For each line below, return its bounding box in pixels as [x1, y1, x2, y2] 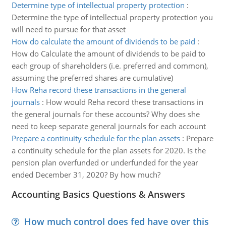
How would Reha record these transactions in [45, 97, 203, 107]
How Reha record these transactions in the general [11, 85, 186, 95]
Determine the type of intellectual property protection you [11, 12, 213, 22]
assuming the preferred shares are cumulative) [11, 73, 173, 83]
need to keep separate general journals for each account [11, 121, 206, 131]
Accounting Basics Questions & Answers [11, 188, 185, 200]
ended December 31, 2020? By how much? [11, 169, 160, 180]
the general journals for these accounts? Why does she [11, 109, 200, 119]
